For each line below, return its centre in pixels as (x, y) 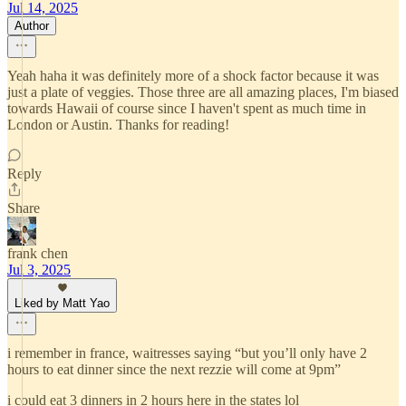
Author (32, 26)
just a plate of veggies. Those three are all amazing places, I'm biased (203, 92)
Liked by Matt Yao (62, 303)
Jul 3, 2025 (39, 270)
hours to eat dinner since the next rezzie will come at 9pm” (174, 369)
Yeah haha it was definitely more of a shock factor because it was (193, 76)
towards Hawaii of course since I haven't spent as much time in (187, 108)
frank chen (38, 253)
